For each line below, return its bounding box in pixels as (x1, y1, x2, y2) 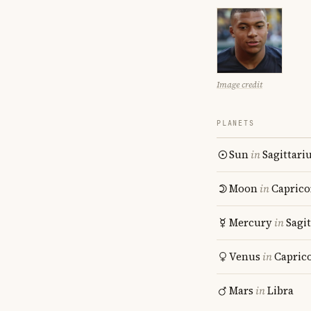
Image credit (217, 79, 262, 90)
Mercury (229, 215, 272, 230)
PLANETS (217, 119, 255, 128)
